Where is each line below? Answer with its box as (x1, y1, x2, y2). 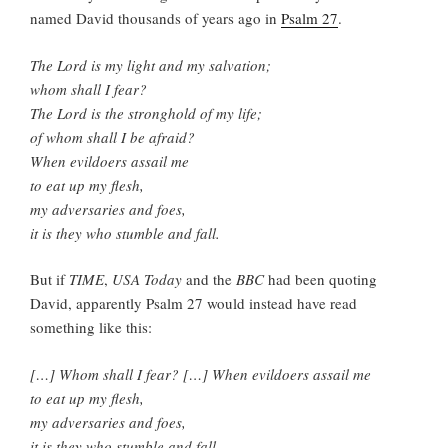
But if (30, 269, 69, 290)
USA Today (112, 269, 182, 290)
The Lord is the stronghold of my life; (30, 102, 262, 123)
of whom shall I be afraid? (30, 126, 195, 147)
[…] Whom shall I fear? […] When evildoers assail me (30, 363, 371, 384)
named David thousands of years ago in (30, 8, 281, 29)
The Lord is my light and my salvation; (30, 54, 271, 75)
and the (182, 269, 236, 290)
